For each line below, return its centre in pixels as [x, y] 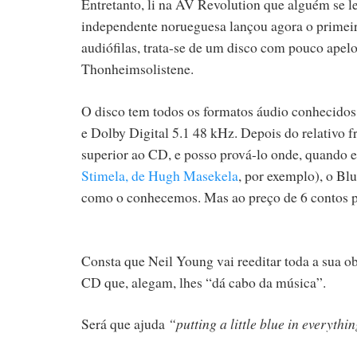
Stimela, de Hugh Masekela [160, 175]
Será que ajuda [125, 324]
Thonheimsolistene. [137, 69]
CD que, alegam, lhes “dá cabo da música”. [204, 282]
